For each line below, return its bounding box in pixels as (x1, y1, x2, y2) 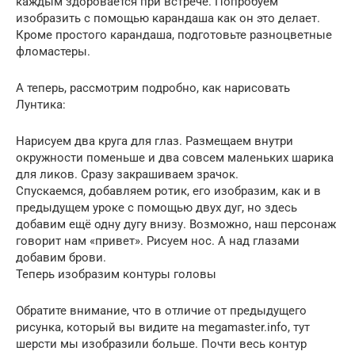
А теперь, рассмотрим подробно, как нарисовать (16, 80, 290, 95)
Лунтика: (16, 97, 66, 112)
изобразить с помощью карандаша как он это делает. (16, 10, 320, 25)
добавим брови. (16, 250, 106, 265)
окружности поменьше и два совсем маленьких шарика (16, 150, 334, 165)
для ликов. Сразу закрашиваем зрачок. (16, 166, 239, 181)
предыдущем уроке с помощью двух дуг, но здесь (16, 200, 297, 215)
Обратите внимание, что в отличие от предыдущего (16, 303, 307, 318)
